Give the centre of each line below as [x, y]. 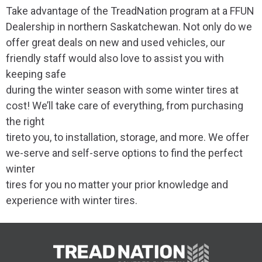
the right [25, 122]
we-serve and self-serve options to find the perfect [124, 153]
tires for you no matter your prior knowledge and [117, 185]
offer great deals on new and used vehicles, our [116, 43]
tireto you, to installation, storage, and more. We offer [127, 137]
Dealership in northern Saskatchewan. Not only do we [129, 27]
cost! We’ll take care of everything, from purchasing [125, 106]
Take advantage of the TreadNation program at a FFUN [130, 11]
